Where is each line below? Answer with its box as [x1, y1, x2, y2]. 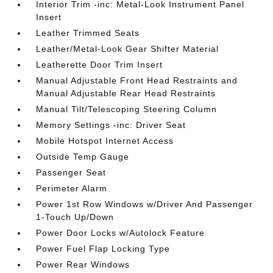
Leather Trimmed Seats [36, 28, 140, 38]
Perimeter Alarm [36, 183, 108, 193]
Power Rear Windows [36, 260, 130, 269]
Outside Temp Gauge [36, 152, 130, 161]
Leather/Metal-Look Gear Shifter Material [36, 44, 219, 54]
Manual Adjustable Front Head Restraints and [36, 76, 238, 85]
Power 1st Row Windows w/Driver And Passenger [36, 199, 253, 209]
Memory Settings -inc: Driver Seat [36, 120, 186, 130]
